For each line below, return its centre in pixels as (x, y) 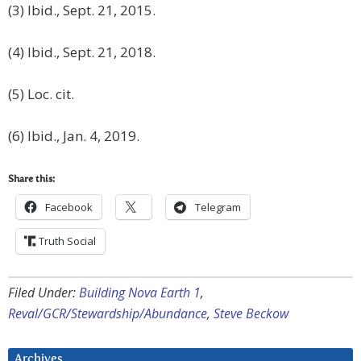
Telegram (218, 207)
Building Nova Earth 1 (140, 293)
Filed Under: (44, 293)
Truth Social (67, 241)
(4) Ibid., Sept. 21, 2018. (82, 52)
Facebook (69, 207)
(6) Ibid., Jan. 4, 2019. (74, 136)
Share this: (31, 180)
